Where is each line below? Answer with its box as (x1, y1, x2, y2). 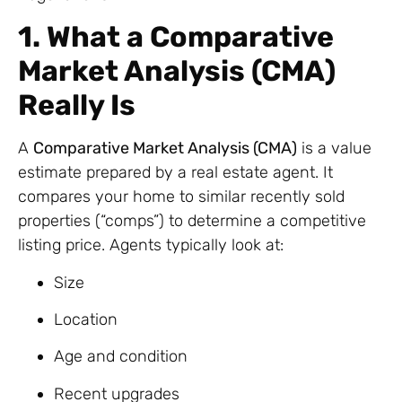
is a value (297, 138, 371, 159)
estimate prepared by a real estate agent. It (18, 162, 333, 183)
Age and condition (54, 346, 188, 367)
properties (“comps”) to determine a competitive (18, 211, 366, 232)
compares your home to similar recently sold (18, 187, 345, 207)
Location (54, 309, 118, 329)
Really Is (18, 88, 135, 123)
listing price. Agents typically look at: (18, 235, 284, 256)
